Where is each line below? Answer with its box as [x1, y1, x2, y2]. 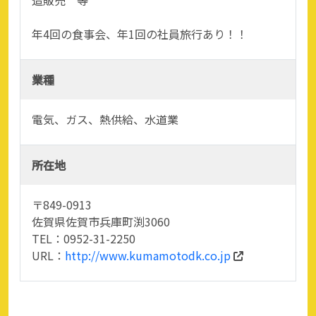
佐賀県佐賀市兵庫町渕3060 [32, 212, 170, 230]
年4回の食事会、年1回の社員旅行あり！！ [32, 25, 248, 42]
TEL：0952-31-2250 [32, 229, 135, 247]
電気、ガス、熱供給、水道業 [32, 110, 178, 128]
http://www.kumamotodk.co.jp [65, 246, 231, 264]
